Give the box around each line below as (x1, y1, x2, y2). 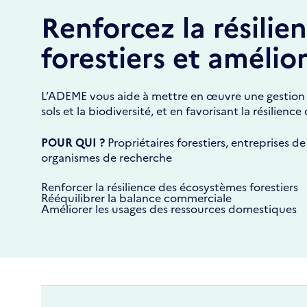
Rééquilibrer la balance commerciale (41, 190, 232, 205)
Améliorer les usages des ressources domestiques (41, 201, 297, 216)
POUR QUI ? (41, 134, 108, 149)
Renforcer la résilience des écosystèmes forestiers (41, 179, 298, 194)
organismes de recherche (41, 149, 172, 164)
